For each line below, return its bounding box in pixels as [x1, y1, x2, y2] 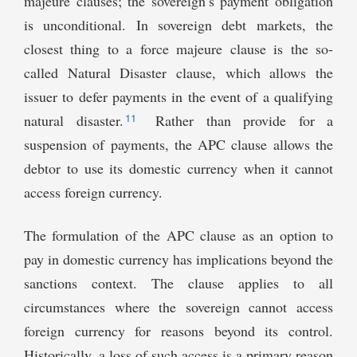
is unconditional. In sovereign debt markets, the [24, 15, 333, 35]
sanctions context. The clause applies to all [24, 273, 333, 293]
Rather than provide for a [143, 111, 333, 131]
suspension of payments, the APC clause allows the [24, 135, 333, 155]
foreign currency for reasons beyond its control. [24, 321, 333, 341]
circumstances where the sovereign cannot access [24, 297, 333, 317]
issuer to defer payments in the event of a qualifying [24, 87, 333, 107]
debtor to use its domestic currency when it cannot [24, 159, 333, 178]
